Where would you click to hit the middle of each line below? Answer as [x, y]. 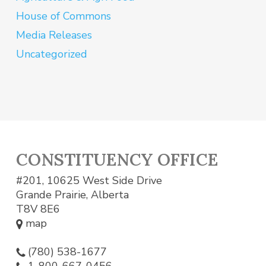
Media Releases [54, 35]
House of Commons [63, 16]
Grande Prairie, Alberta [72, 194]
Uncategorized [51, 54]
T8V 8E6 [38, 209]
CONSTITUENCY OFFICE [117, 159]
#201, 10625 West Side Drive [89, 180]
